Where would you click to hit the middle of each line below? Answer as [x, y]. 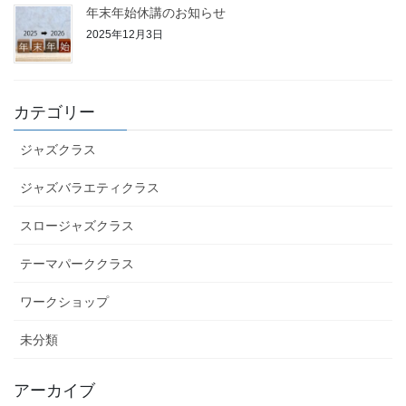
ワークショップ [64, 301]
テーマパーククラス [77, 263]
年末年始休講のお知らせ [156, 12]
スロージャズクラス [77, 225]
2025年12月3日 [125, 35]
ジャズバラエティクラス [90, 187]
